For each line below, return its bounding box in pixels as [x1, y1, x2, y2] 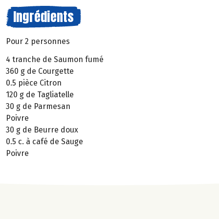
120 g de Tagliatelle [6, 89, 74, 99]
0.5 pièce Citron [6, 78, 62, 88]
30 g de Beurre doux [6, 125, 78, 134]
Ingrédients [13, 7, 74, 26]
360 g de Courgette [6, 66, 74, 76]
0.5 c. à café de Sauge [6, 136, 83, 146]
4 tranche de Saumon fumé [6, 54, 104, 64]
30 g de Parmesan [6, 101, 70, 111]
